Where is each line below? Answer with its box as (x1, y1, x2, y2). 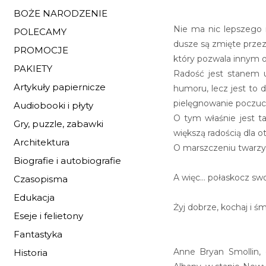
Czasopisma (14, 173, 68, 185)
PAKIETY (14, 63, 52, 74)
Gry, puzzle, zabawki (14, 118, 103, 129)
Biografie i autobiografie (14, 155, 121, 166)
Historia (14, 247, 47, 258)
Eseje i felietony (14, 210, 83, 221)
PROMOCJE (14, 45, 68, 56)
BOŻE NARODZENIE (14, 8, 107, 19)
